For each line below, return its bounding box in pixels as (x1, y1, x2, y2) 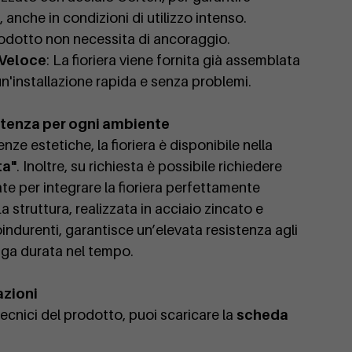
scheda (236, 306, 288, 324)
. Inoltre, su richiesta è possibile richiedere (16, 158, 282, 175)
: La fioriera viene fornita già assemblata (46, 52, 300, 69)
